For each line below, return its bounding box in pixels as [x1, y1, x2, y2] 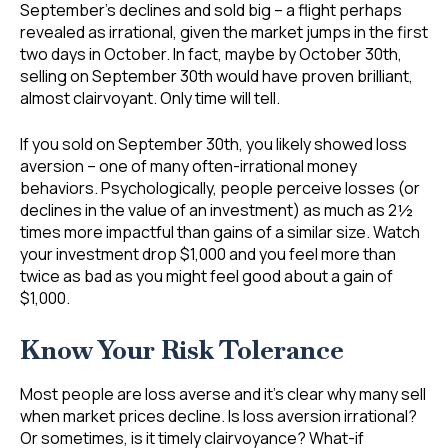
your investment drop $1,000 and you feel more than [20, 243, 396, 266]
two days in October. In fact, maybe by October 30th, [20, 43, 402, 66]
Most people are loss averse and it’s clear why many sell [20, 383, 426, 406]
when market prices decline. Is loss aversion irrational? [20, 405, 417, 428]
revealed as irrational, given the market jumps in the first [20, 21, 428, 44]
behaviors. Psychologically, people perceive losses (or [20, 177, 420, 200]
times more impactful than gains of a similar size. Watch [20, 221, 420, 244]
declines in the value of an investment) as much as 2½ [20, 199, 413, 222]
